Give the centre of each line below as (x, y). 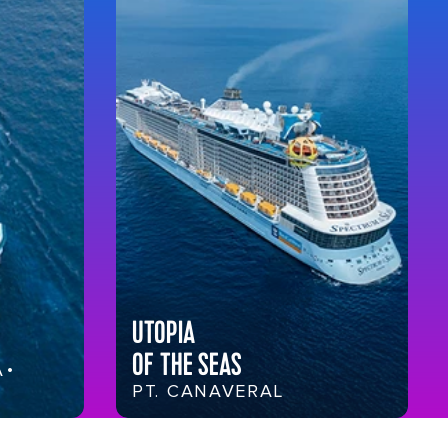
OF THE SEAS (187, 365)
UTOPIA (163, 333)
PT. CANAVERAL (208, 391)
